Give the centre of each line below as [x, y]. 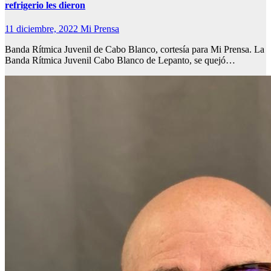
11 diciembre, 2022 [43, 29]
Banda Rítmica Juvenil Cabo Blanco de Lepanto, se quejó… [120, 60]
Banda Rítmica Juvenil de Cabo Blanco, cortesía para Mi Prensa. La [135, 50]
